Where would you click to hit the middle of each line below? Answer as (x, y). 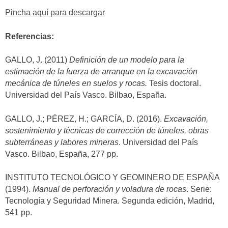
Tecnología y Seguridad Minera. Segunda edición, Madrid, (110, 201)
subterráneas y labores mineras (62, 142)
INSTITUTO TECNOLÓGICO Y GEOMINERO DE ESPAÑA (112, 177)
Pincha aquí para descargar (55, 13)
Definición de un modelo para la (127, 60)
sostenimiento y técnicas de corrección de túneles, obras (107, 130)
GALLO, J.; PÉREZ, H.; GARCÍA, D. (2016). (84, 119)
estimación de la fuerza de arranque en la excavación (101, 72)
